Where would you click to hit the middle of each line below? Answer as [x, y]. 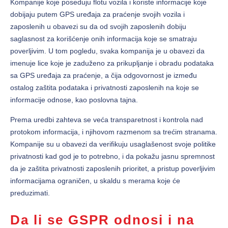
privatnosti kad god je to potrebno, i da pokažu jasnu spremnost [112, 156]
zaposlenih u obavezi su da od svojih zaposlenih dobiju [98, 27]
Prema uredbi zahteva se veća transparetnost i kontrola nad [107, 120]
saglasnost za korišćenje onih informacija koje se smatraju [104, 39]
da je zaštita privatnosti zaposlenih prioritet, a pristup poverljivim [113, 169]
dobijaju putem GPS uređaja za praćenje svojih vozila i [97, 15]
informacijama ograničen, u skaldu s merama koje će [95, 181]
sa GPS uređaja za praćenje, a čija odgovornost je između [104, 76]
